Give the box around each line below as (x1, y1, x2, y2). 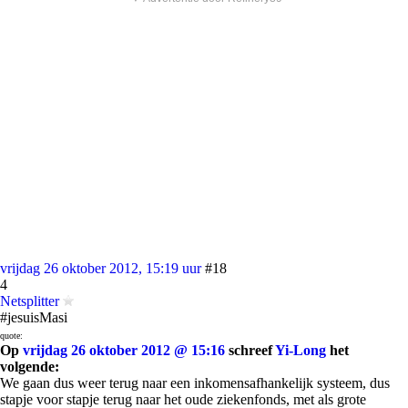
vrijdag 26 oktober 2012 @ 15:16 (23, 342, 225, 358)
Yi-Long (275, 342, 326, 358)
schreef (225, 342, 275, 358)
